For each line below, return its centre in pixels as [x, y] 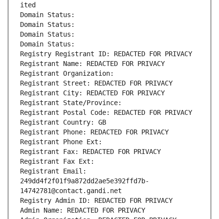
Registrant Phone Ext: [61, 142]
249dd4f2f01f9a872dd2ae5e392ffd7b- [85, 181]
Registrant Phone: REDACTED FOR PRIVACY [94, 132]
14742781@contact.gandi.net [71, 191]
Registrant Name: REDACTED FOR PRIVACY [92, 64]
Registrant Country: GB [63, 122]
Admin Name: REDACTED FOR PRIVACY [83, 210]
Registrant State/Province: [73, 103]
